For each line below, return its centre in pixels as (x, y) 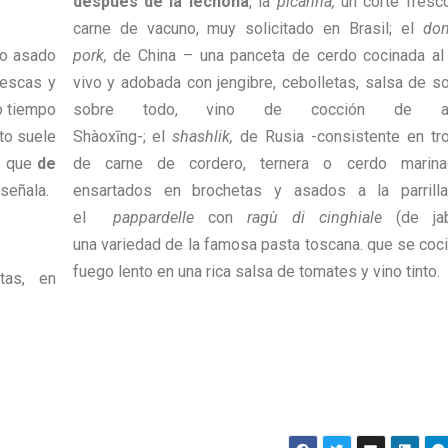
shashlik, (202, 137)
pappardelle (153, 218)
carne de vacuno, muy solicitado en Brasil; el (247, 29)
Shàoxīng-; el (122, 137)
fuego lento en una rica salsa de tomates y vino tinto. (256, 272)
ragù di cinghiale (314, 218)
